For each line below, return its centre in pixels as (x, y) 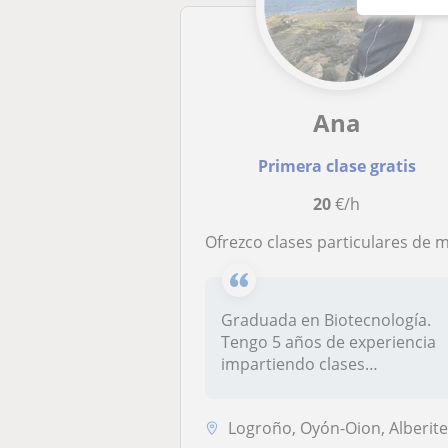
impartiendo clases (293, 364)
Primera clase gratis (336, 166)
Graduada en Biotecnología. (326, 320)
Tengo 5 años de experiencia (329, 342)
